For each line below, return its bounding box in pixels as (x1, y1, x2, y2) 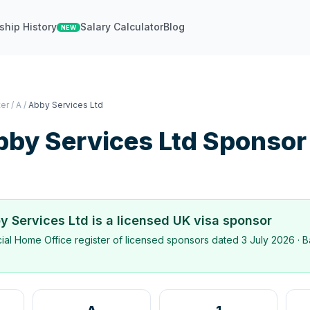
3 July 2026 (241, 234, 295, 246)
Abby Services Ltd (28, 100, 103, 110)
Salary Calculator (80, 21, 164, 33)
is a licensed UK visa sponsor (89, 213, 272, 228)
